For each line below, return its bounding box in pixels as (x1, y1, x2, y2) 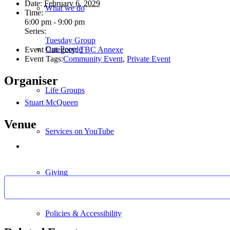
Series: (25, 27, 46, 36)
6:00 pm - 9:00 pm (25, 17, 85, 27)
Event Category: (25, 45, 78, 54)
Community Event (63, 54, 123, 64)
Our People (45, 45, 82, 53)
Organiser (4, 74, 58, 88)
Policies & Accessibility (45, 209, 122, 218)
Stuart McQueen (25, 98, 78, 107)
